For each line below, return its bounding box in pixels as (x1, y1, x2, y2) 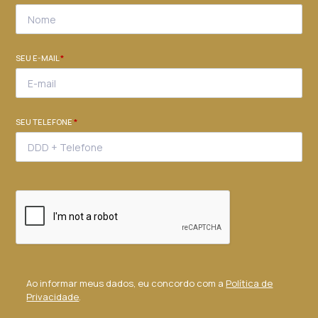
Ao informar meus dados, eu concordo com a (26, 277, 226, 290)
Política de (226, 277, 273, 290)
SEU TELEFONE (16, 116, 75, 128)
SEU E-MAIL (16, 53, 61, 64)
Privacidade (26, 290, 79, 304)
